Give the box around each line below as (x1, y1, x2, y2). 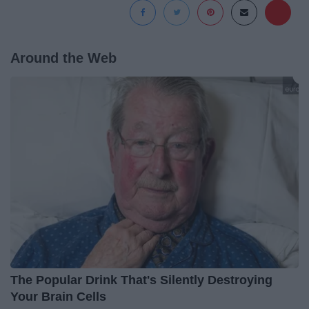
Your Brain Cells (10, 290, 106, 304)
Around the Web (10, 50, 117, 66)
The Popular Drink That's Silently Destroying (10, 273, 272, 288)
